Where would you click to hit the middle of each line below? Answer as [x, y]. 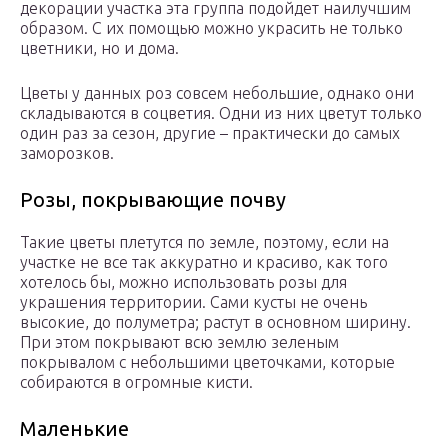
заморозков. [67, 153]
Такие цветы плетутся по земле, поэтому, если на [204, 242]
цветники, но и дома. [99, 48]
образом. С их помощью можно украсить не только [211, 28]
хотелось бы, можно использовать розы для [183, 282]
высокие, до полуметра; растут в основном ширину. [215, 322]
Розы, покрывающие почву [153, 200]
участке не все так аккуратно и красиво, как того [204, 262]
